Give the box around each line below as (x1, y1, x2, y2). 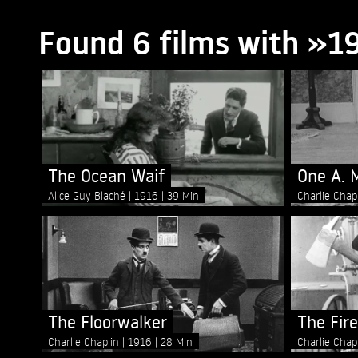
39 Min (167, 189, 199, 203)
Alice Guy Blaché (48, 189, 129, 203)
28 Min (161, 335, 193, 349)
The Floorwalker (48, 310, 167, 334)
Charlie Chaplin (48, 335, 122, 349)
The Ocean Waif (48, 164, 165, 188)
